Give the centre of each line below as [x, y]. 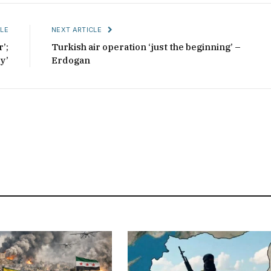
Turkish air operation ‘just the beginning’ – [146, 47]
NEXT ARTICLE [78, 30]
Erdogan [71, 60]
